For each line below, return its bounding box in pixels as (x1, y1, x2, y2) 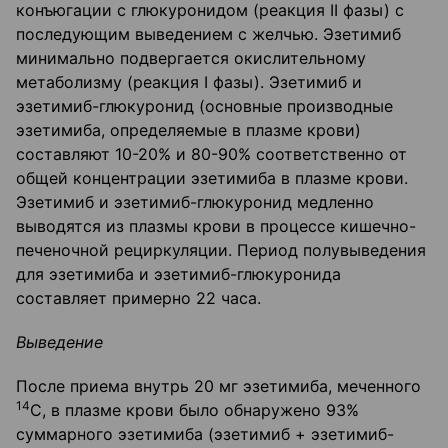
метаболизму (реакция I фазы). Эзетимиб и (16, 72, 362, 93)
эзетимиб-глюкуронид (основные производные (16, 96, 393, 117)
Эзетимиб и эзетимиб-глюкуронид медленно (16, 192, 374, 213)
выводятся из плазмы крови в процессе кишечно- (16, 216, 416, 237)
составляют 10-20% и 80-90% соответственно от (16, 144, 407, 165)
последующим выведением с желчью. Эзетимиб (16, 24, 401, 45)
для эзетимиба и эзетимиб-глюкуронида (16, 264, 341, 285)
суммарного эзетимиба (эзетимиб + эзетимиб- (16, 424, 394, 445)
